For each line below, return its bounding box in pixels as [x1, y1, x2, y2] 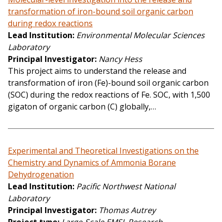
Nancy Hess [99, 54, 142, 65]
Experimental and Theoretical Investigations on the [8, 145, 199, 157]
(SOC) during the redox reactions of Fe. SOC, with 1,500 [8, 89, 210, 101]
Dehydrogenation [8, 169, 74, 180]
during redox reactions [8, 18, 93, 29]
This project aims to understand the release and [8, 65, 186, 77]
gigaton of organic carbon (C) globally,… [8, 101, 156, 112]
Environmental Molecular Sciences [76, 30, 205, 41]
